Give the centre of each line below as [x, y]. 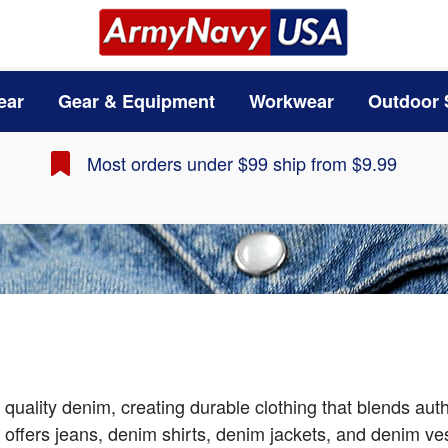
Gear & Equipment [136, 101]
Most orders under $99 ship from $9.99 [241, 163]
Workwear [291, 101]
